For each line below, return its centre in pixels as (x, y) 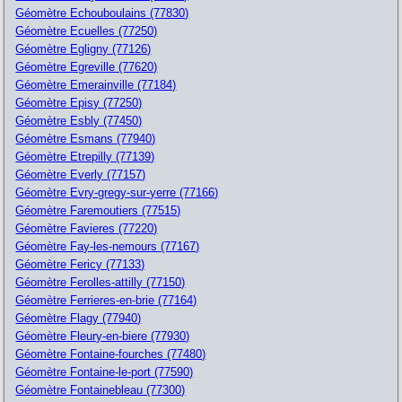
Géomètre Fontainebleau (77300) (100, 389)
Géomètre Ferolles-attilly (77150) (100, 282)
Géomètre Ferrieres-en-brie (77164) (106, 300)
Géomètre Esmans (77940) (86, 138)
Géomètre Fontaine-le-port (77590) (105, 371)
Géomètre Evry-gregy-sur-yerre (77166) (117, 192)
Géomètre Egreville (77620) (87, 66)
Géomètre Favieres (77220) (87, 228)
